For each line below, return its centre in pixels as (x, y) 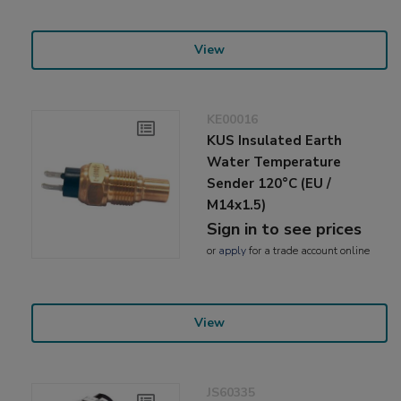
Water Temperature (274, 162)
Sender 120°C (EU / (269, 183)
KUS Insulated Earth (275, 140)
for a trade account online (308, 250)
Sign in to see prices (285, 229)
